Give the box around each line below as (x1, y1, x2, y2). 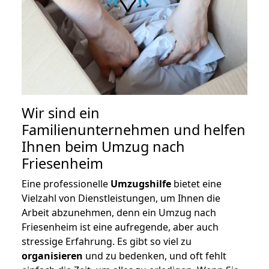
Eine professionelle (22, 177, 110, 191)
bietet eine (171, 177, 222, 191)
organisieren (22, 249, 83, 263)
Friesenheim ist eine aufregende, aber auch (22, 220, 219, 234)
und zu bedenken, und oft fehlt (83, 249, 226, 263)
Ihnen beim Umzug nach (22, 137, 185, 157)
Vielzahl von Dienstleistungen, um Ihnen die (22, 192, 220, 205)
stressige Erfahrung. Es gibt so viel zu (22, 235, 192, 249)
